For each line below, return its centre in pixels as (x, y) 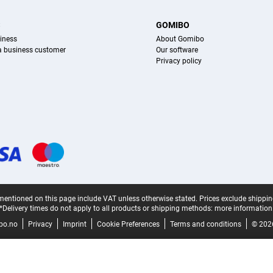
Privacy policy (179, 61)
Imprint (74, 225)
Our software (177, 50)
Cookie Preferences (128, 225)
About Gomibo (180, 39)
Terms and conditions (205, 225)
